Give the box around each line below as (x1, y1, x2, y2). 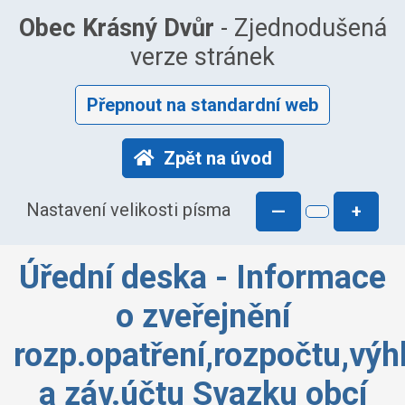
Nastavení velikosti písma (26, 199, 231, 221)
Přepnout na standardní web (87, 94, 318, 116)
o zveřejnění (115, 297, 290, 335)
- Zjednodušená (213, 14, 387, 42)
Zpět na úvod (163, 147, 272, 169)
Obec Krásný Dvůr (18, 14, 214, 42)
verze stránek (130, 42, 275, 71)
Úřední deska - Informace (19, 259, 386, 297)
